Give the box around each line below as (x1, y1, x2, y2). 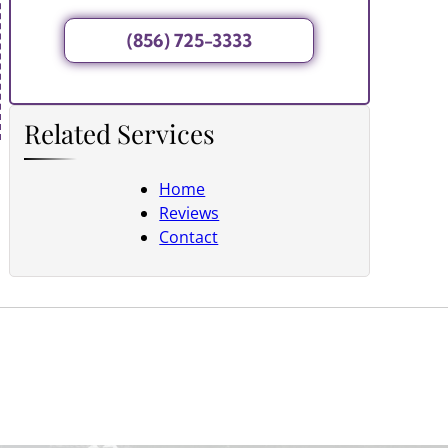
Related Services (24, 116, 216, 152)
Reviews (159, 202, 220, 225)
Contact (159, 226, 219, 249)
